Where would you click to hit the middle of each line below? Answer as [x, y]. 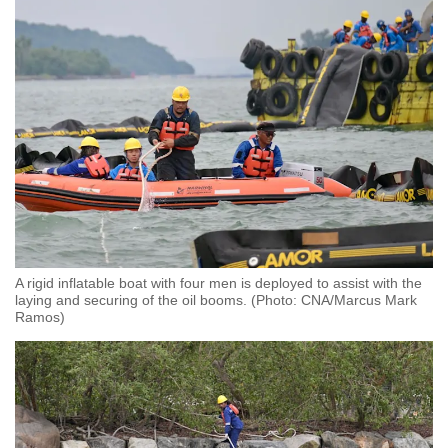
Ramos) [40, 317]
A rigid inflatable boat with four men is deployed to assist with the [218, 283]
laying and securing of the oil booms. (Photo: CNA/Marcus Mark [216, 300]
